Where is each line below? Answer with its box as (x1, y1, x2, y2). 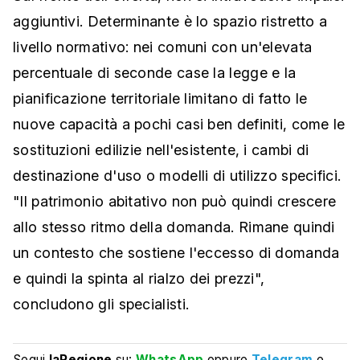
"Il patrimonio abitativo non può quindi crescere (13, 193, 337, 210)
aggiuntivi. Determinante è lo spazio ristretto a (13, 13, 328, 30)
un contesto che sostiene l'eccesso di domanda (13, 244, 340, 261)
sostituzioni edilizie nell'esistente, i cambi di (13, 141, 309, 158)
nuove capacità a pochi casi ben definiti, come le (13, 116, 346, 133)
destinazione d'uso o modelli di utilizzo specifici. (13, 167, 342, 184)
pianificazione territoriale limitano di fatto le (13, 90, 308, 107)
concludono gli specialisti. (13, 296, 190, 313)
